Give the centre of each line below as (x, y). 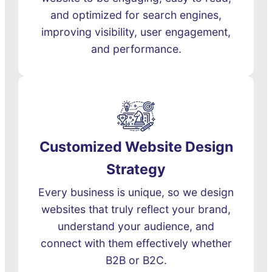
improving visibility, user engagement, (136, 32)
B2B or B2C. (136, 260)
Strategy (136, 170)
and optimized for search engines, (136, 15)
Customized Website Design (136, 147)
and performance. (136, 49)
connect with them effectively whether (136, 243)
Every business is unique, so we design (136, 192)
